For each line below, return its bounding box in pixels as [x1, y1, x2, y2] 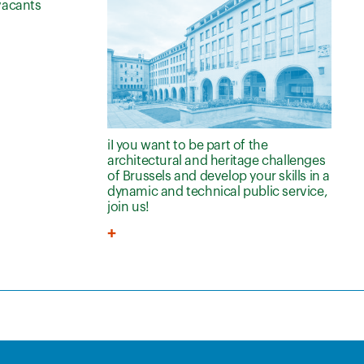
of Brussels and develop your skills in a [107, 170, 331, 184]
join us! [107, 201, 149, 214]
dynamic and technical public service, [107, 185, 328, 199]
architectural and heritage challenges [107, 154, 326, 168]
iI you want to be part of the [107, 139, 268, 153]
